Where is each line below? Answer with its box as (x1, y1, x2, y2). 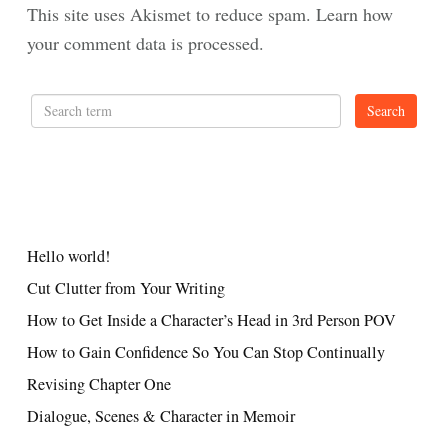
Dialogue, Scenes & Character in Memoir (27, 404, 295, 427)
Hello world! (27, 244, 110, 267)
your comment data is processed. (27, 30, 264, 55)
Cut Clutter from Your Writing (27, 276, 225, 299)
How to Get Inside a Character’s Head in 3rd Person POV (27, 308, 396, 331)
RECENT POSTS (27, 192, 152, 208)
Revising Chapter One (27, 372, 171, 395)
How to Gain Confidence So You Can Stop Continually (27, 340, 385, 363)
